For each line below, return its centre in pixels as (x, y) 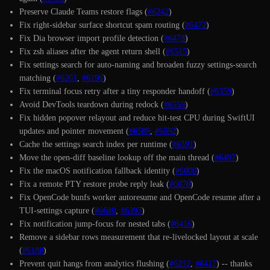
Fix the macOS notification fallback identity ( (97, 171)
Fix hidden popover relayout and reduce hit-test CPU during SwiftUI (137, 118)
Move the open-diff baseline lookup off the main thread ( (117, 157)
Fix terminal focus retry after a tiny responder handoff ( (115, 91)
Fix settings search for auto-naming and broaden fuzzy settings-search (138, 64)
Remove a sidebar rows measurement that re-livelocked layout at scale (139, 237)
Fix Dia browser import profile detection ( (92, 38)
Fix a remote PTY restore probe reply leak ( (94, 184)
